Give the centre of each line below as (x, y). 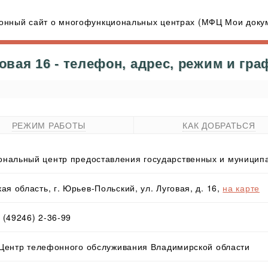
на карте (241, 188)
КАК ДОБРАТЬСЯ (219, 125)
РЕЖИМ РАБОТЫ (49, 125)
